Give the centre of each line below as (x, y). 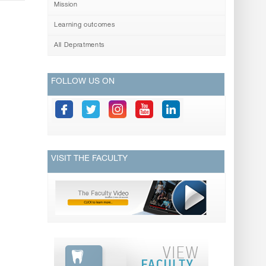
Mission (66, 5)
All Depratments (80, 45)
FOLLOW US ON (83, 82)
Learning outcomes (85, 25)
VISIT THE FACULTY (90, 159)
